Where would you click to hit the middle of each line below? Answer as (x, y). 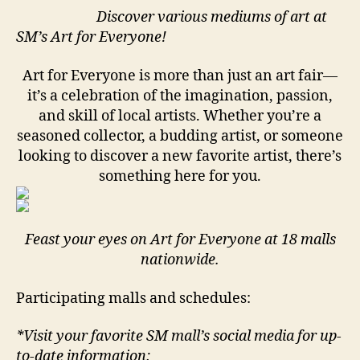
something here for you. (180, 176)
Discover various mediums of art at (172, 18)
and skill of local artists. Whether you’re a (180, 116)
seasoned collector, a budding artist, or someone (180, 136)
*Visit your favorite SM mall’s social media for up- (179, 337)
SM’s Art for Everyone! (91, 38)
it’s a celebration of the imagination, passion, (180, 96)
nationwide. (180, 260)
